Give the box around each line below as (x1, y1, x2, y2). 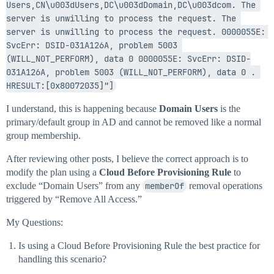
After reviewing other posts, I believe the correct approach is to (6, 154, 248, 165)
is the (218, 103, 240, 114)
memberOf (145, 180, 184, 192)
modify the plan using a (6, 167, 99, 178)
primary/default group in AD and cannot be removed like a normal (6, 117, 261, 128)
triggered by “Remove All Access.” (6, 194, 142, 205)
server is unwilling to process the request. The (6, 13, 236, 24)
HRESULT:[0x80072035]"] (6, 80, 114, 92)
